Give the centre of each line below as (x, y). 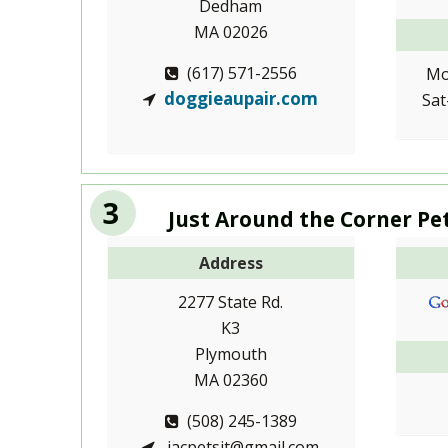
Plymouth (230, 354)
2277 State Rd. (231, 302)
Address (230, 263)
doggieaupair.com (241, 98)
